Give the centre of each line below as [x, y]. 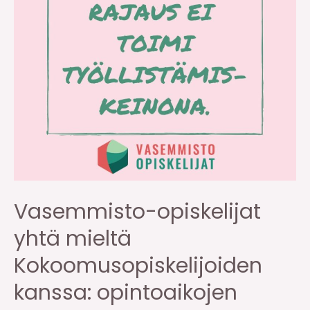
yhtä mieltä [73, 238]
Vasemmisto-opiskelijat [137, 211]
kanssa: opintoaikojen [126, 292]
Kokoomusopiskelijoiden [138, 265]
